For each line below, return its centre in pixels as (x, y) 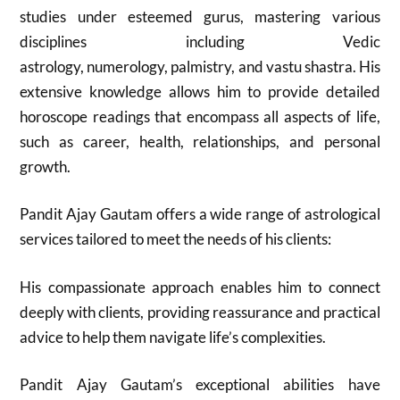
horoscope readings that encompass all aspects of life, (200, 116)
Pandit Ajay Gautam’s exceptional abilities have (200, 384)
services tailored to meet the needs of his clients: (176, 239)
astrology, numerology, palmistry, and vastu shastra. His (200, 66)
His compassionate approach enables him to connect (200, 287)
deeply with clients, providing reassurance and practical (200, 312)
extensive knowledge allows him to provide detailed (200, 91)
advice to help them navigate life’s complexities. (173, 337)
